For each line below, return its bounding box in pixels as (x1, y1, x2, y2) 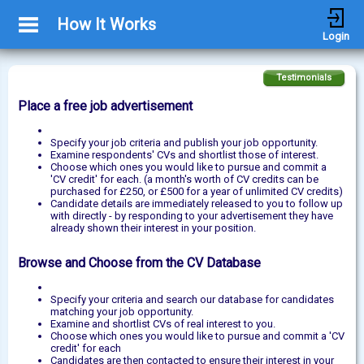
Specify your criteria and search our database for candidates (50, 293, 334, 305)
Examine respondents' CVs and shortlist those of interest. (50, 149, 321, 161)
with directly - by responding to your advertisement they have (50, 210, 333, 222)
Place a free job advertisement (18, 98, 193, 114)
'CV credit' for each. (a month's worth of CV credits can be (50, 173, 318, 185)
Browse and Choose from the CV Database (18, 255, 261, 271)
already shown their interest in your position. (50, 222, 256, 234)
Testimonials (276, 72, 331, 83)
